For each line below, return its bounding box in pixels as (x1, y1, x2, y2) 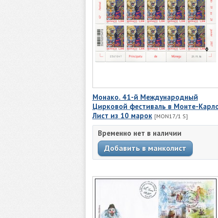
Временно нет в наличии (97, 128, 182, 138)
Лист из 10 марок (92, 110, 152, 120)
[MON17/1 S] (154, 112, 188, 120)
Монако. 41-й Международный (92, 92, 198, 102)
